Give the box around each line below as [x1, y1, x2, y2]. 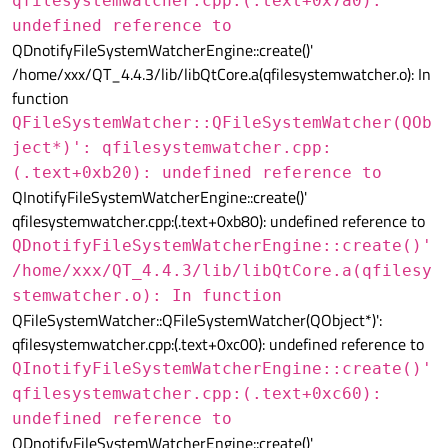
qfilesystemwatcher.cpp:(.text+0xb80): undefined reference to [12, 209, 425, 234]
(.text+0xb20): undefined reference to [12, 163, 382, 183]
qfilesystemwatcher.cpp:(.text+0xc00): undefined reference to [12, 332, 424, 357]
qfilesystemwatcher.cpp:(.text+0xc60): [12, 384, 382, 404]
